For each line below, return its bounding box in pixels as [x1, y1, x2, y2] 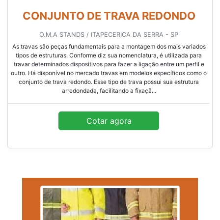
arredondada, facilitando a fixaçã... [61, 87, 156, 95]
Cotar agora [86, 116, 132, 126]
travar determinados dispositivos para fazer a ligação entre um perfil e [13, 60, 204, 68]
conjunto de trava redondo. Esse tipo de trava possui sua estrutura [19, 78, 199, 86]
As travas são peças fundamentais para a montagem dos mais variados [12, 43, 206, 51]
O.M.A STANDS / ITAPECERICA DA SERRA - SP [39, 31, 178, 39]
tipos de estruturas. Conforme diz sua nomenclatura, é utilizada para [16, 52, 202, 59]
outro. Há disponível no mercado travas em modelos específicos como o [11, 69, 207, 77]
